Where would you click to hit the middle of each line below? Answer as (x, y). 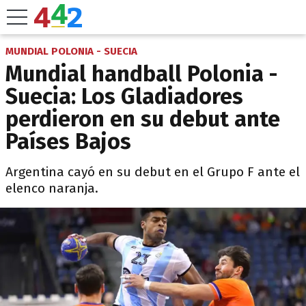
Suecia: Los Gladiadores (124, 96)
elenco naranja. (52, 188)
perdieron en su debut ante (143, 119)
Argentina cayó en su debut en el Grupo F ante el (153, 172)
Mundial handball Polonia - (141, 74)
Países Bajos (68, 141)
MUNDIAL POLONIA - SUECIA (71, 51)
